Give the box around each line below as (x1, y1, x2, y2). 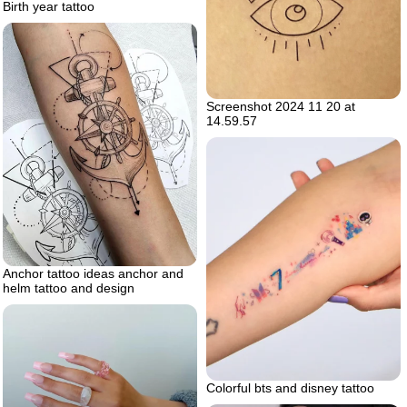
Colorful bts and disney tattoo (206, 380, 374, 395)
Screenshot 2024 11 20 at (206, 98, 355, 114)
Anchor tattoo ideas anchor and (3, 265, 184, 281)
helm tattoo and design (3, 280, 134, 295)
